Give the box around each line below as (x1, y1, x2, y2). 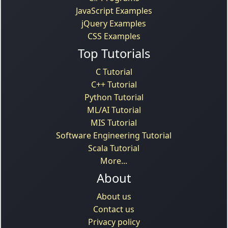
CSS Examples (87, 30, 140, 42)
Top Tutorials (77, 45, 150, 62)
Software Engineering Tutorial (56, 129, 172, 141)
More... (100, 155, 128, 166)
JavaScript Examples (75, 5, 152, 16)
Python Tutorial (84, 91, 144, 103)
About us (96, 190, 131, 202)
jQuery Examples (81, 17, 147, 29)
